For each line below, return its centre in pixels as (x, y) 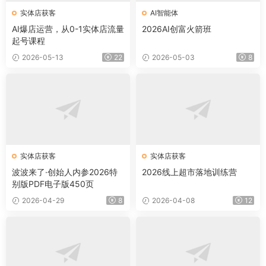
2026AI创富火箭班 (177, 28)
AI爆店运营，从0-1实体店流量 (68, 28)
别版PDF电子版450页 (53, 183)
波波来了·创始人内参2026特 (65, 172)
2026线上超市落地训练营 (189, 172)
